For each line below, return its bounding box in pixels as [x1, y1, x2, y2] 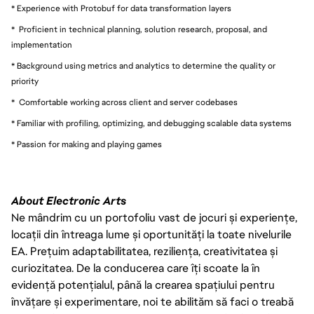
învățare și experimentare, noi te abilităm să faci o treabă [11, 294, 294, 309]
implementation [11, 39, 72, 50]
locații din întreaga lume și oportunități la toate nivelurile [11, 227, 292, 242]
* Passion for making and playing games [11, 139, 162, 150]
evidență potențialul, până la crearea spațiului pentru [11, 278, 275, 292]
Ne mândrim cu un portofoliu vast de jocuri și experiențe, [11, 210, 297, 225]
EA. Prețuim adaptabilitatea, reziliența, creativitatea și [11, 244, 278, 259]
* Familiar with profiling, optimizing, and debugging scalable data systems [11, 118, 292, 129]
